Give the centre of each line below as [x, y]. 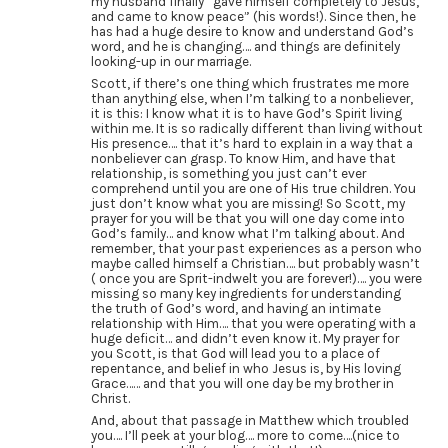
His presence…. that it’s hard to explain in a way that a [251, 144]
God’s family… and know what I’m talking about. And [247, 234]
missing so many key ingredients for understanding [245, 294]
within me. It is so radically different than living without [256, 129]
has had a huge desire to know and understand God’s [252, 32]
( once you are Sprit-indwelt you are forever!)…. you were [256, 279]
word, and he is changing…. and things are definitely [245, 47]
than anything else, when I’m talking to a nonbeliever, [251, 99]
